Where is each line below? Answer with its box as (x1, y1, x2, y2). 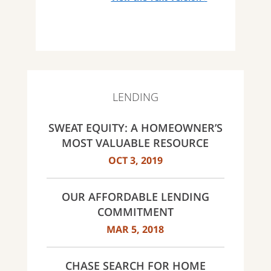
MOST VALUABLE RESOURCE (62, 135, 209, 150)
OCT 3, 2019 (108, 154, 163, 168)
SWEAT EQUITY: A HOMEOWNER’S (48, 120, 223, 135)
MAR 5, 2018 (106, 223, 165, 237)
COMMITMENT (97, 204, 174, 220)
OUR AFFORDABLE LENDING (61, 189, 209, 204)
